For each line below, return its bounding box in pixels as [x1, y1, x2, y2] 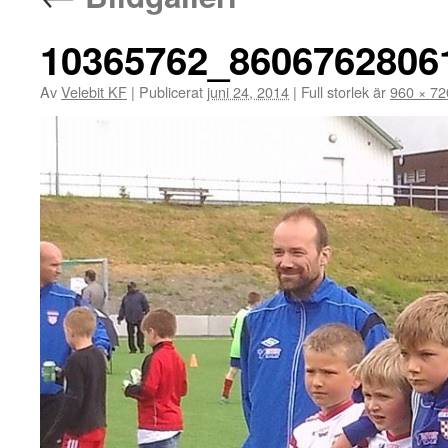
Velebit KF [61, 81, 127, 102]
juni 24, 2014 [207, 81, 289, 102]
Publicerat [139, 81, 203, 102]
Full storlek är [297, 81, 390, 102]
